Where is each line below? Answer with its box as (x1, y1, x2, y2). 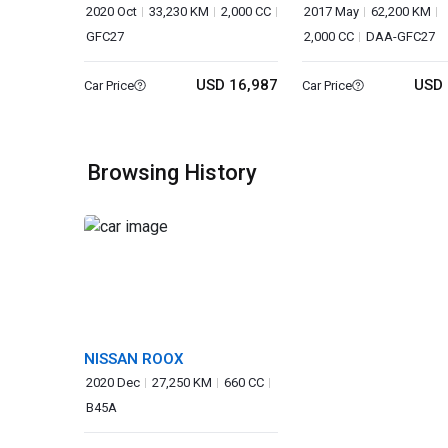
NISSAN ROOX (84, 350, 184, 368)
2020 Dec (86, 375, 140, 390)
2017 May (304, 4, 360, 19)
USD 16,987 (196, 76, 279, 94)
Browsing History (87, 160, 257, 185)
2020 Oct (86, 4, 137, 19)
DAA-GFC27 (366, 29, 436, 44)
